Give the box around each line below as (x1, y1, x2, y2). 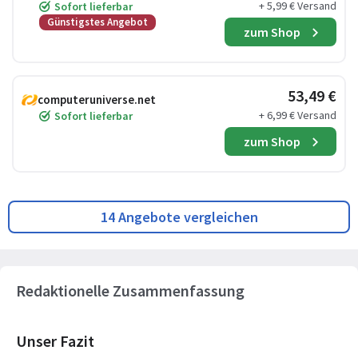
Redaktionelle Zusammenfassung (16, 280, 245, 300)
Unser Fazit (16, 331, 94, 351)
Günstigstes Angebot (47, 15, 148, 29)
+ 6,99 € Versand (259, 108, 336, 122)
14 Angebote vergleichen (100, 208, 258, 226)
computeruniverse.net (38, 92, 156, 107)
